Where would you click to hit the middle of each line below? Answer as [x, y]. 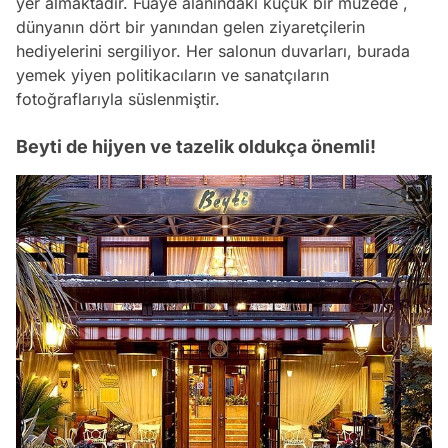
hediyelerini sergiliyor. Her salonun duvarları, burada [213, 50]
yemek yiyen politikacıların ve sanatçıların [172, 74]
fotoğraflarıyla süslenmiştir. [118, 98]
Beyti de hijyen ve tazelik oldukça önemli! [196, 146]
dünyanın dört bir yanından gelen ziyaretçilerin [190, 26]
